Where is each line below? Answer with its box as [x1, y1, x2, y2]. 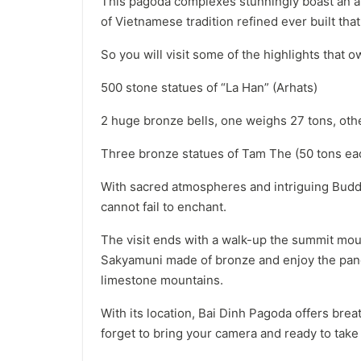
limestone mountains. [101, 272, 223, 288]
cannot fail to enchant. [101, 199, 226, 214]
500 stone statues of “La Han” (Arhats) [101, 80, 317, 95]
